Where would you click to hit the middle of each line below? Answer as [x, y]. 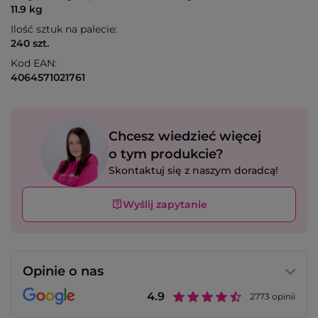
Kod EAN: [34, 64]
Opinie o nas [63, 272]
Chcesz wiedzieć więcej [185, 137]
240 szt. [30, 44]
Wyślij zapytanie [165, 205]
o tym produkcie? [165, 154]
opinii [283, 297]
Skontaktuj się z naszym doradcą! [193, 171]
